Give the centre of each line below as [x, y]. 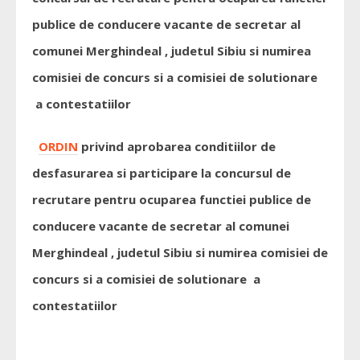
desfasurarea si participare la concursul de [162, 173]
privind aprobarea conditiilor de [177, 146]
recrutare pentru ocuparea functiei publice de [172, 199]
